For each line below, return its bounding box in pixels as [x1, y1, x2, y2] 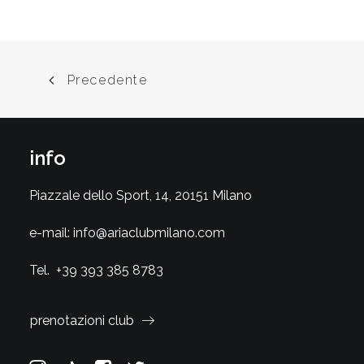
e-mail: [29, 225, 73, 240]
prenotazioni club [30, 313, 134, 328]
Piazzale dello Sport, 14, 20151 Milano [29, 188, 252, 203]
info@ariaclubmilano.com [73, 225, 225, 240]
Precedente [67, 72, 148, 88]
